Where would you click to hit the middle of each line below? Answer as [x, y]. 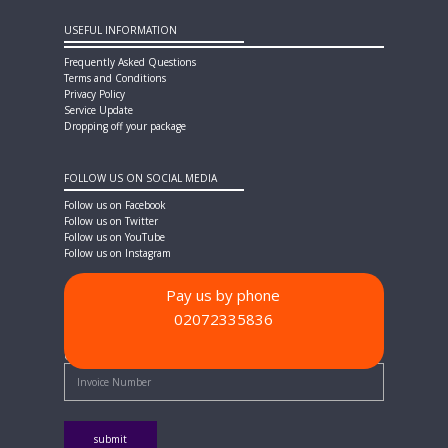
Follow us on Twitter [111, 221]
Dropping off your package [125, 126]
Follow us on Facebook [115, 205]
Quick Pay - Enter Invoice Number [144, 356]
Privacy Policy [94, 94]
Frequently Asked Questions [130, 62]
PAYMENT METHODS [113, 329]
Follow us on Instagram [117, 253]
